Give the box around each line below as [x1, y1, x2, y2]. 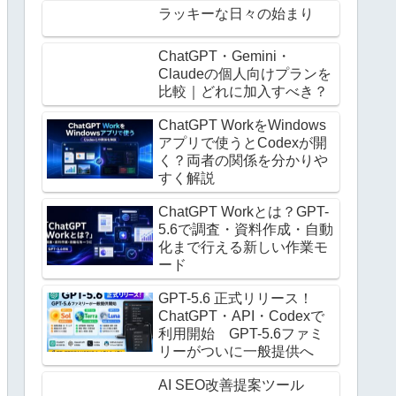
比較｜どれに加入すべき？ [158, 83, 328, 99]
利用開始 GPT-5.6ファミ [158, 325, 324, 341]
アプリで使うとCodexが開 [158, 134, 327, 150]
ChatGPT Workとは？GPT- [158, 203, 329, 219]
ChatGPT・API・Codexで [158, 308, 324, 324]
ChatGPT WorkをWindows [158, 117, 326, 133]
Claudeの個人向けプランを [158, 65, 331, 81]
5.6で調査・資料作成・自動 [158, 221, 333, 237]
